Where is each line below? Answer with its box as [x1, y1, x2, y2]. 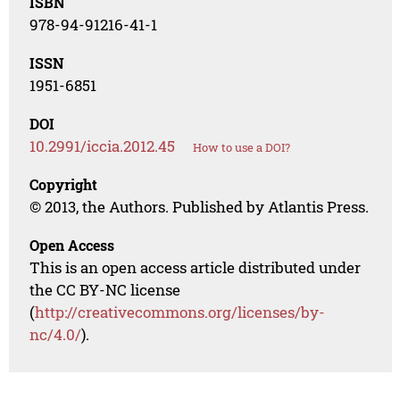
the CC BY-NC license [29, 279, 181, 301]
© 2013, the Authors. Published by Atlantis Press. [29, 196, 370, 218]
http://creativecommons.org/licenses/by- [35, 302, 326, 323]
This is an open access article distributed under [29, 257, 362, 279]
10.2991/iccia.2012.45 [29, 136, 176, 157]
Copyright [29, 175, 98, 195]
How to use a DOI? [193, 139, 291, 156]
